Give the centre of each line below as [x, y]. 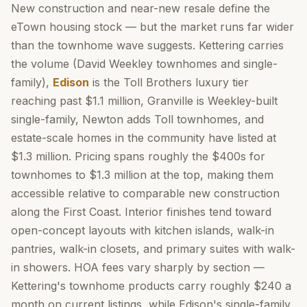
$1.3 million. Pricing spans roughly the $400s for [138, 156]
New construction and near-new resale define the [140, 8]
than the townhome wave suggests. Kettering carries [147, 45]
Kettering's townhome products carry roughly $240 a [151, 286]
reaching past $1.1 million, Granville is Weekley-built [144, 101]
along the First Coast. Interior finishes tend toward [141, 212]
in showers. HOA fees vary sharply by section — [138, 267]
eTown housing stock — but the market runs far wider [152, 27]
